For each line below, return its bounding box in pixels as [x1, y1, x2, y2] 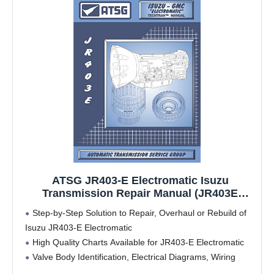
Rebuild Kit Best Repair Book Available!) [34, 213, 246, 226]
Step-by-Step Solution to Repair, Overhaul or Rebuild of [32, 208, 246, 218]
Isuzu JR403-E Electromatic [25, 223, 132, 233]
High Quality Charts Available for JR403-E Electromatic [32, 237, 244, 248]
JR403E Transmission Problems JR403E [35, 200, 245, 213]
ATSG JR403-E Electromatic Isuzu [51, 174, 229, 187]
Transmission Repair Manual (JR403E [42, 187, 238, 200]
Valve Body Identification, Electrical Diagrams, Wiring [32, 252, 235, 262]
